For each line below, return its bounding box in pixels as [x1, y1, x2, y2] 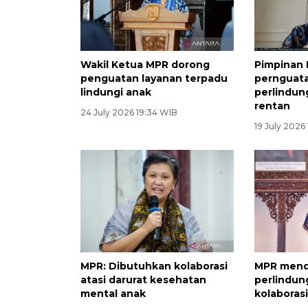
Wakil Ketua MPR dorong [80, 58, 210, 71]
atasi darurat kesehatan [80, 273, 206, 286]
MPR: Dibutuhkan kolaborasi [80, 259, 228, 272]
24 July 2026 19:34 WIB [80, 107, 177, 118]
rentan [254, 99, 291, 112]
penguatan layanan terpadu [80, 71, 228, 85]
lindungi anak [80, 85, 151, 98]
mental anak [80, 287, 146, 300]
